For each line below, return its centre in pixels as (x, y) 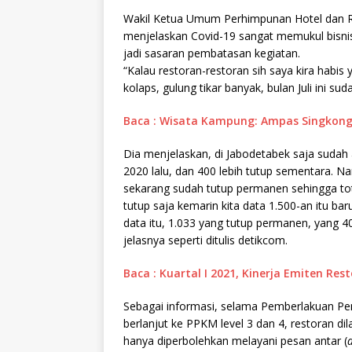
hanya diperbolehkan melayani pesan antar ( (235, 341)
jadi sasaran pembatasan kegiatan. (212, 53)
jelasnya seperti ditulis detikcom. (205, 240)
